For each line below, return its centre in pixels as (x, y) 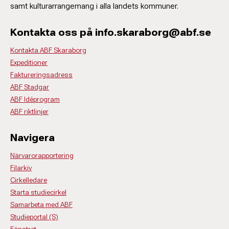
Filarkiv (21, 168)
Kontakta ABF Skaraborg (48, 50)
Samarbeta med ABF (41, 204)
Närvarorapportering (42, 155)
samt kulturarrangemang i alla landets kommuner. (94, 6)
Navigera (32, 138)
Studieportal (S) (34, 217)
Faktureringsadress (41, 75)
